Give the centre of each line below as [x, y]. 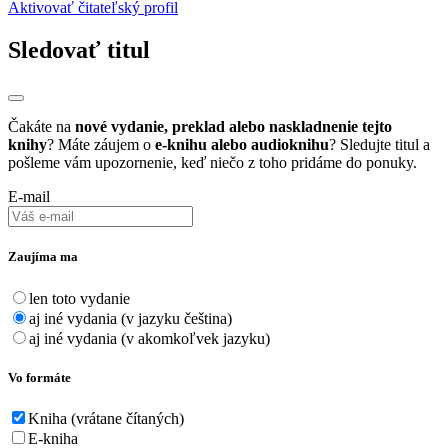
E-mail [29, 197]
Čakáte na [41, 127]
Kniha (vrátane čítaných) [106, 418]
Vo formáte [39, 377]
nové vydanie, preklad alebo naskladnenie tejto [233, 127]
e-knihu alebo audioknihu [242, 145]
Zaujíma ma [43, 257]
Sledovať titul [79, 50]
